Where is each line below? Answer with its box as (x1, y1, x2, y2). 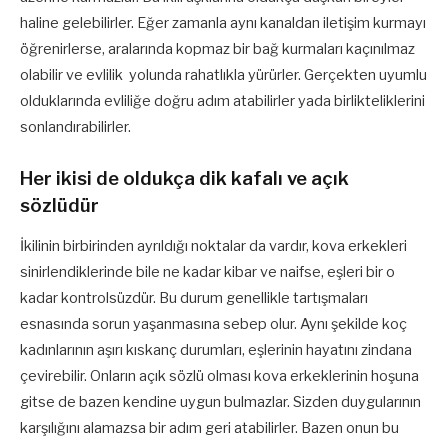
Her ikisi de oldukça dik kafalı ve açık (20, 167, 349, 191)
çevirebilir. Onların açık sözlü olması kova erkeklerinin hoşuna (20, 367, 419, 386)
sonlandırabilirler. (20, 118, 131, 137)
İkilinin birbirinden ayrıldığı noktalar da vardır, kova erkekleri (20, 237, 407, 256)
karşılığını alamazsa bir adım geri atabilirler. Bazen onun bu (20, 419, 399, 438)
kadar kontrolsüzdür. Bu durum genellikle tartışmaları (20, 289, 368, 308)
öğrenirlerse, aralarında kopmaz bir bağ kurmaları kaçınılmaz (20, 40, 415, 59)
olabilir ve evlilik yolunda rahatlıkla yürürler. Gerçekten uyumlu (20, 66, 427, 85)
